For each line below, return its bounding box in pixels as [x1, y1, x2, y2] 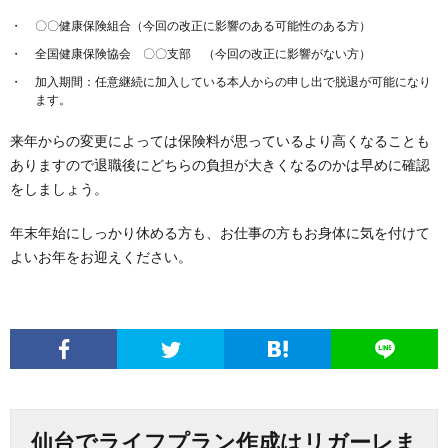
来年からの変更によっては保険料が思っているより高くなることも [10, 132, 430, 149]
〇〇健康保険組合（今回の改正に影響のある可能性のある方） [35, 18, 371, 33]
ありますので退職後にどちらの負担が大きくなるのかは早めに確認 [10, 156, 430, 173]
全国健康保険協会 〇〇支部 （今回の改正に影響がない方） [35, 46, 371, 61]
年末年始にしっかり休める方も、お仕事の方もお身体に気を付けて [10, 224, 430, 241]
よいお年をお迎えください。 [10, 248, 192, 265]
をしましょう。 [10, 180, 108, 197]
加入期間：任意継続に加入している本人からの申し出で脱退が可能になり [35, 74, 431, 89]
